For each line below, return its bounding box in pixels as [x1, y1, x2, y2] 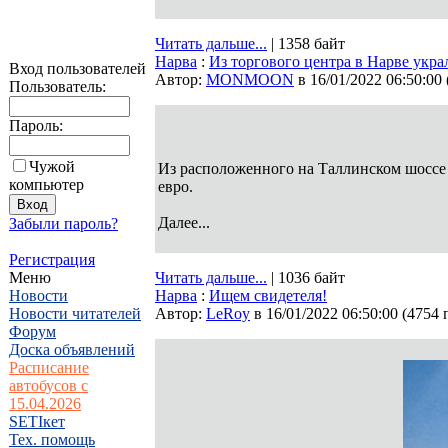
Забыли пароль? [9, 215, 118, 232]
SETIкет [9, 413, 65, 430]
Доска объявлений [9, 341, 135, 358]
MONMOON [206, 71, 294, 88]
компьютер [9, 176, 84, 193]
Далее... [158, 214, 210, 231]
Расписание [9, 359, 89, 376]
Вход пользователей [9, 60, 146, 77]
